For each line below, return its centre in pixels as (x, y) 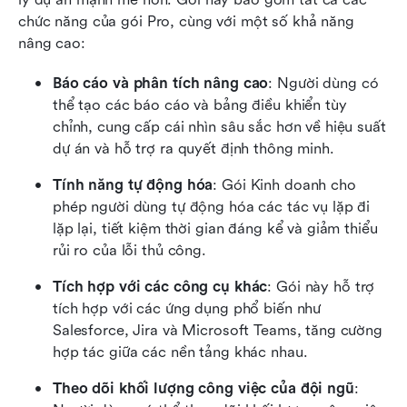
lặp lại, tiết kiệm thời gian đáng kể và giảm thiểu (215, 229)
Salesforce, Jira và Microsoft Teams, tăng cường (218, 331)
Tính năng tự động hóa (133, 185)
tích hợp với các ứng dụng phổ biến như (187, 309)
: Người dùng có (323, 84)
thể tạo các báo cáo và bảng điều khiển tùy (200, 105)
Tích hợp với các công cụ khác (160, 287)
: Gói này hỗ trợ (321, 287)
